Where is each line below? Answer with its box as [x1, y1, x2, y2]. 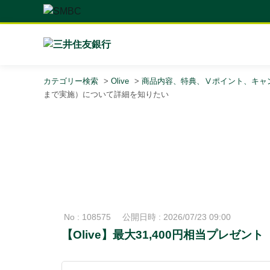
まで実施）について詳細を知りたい [43, 90, 169, 99]
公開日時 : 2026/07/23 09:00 [122, 212, 231, 222]
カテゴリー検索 [43, 77, 98, 86]
